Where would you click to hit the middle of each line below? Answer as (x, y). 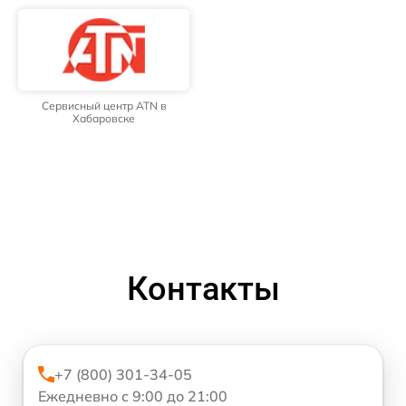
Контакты (203, 289)
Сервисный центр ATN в (104, 106)
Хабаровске (104, 118)
